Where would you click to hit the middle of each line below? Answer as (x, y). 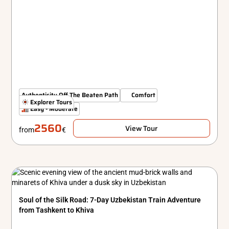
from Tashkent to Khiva (57, 210)
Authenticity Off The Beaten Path (70, 95)
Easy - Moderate (54, 108)
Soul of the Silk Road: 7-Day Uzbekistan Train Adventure (110, 200)
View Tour (142, 129)
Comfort (143, 95)
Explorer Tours (51, 102)
